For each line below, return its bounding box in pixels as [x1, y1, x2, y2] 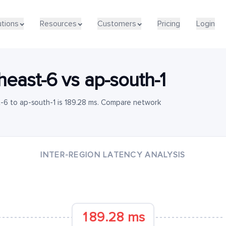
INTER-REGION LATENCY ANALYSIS [40, 150, 186, 160]
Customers [97, 18, 136, 29]
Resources [39, 18, 77, 29]
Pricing [157, 18, 180, 29]
